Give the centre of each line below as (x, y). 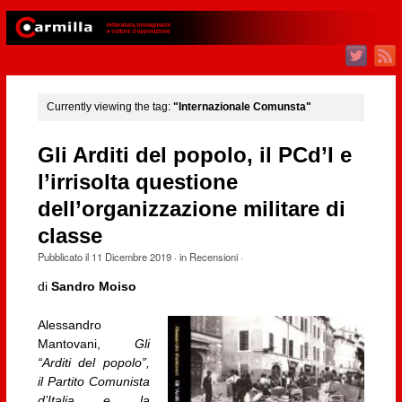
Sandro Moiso (93, 287)
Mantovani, (86, 344)
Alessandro (69, 325)
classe (70, 236)
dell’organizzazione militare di (191, 209)
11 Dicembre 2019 (131, 256)
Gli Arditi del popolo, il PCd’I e (194, 155)
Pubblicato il (64, 256)
